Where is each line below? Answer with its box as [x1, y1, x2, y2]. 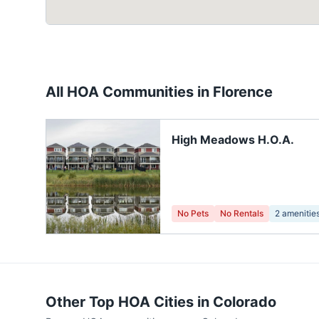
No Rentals [220, 208, 263, 219]
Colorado [213, 293, 276, 311]
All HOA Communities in [46, 83, 213, 101]
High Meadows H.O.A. [172, 132, 294, 147]
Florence [213, 83, 273, 101]
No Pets [177, 208, 209, 219]
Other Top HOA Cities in [46, 293, 213, 311]
